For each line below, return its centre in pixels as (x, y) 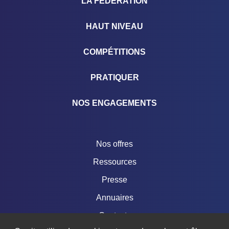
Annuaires (114, 197)
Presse (114, 179)
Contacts (114, 215)
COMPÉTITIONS (114, 52)
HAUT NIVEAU (114, 26)
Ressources (114, 162)
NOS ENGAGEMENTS (114, 103)
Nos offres (114, 144)
